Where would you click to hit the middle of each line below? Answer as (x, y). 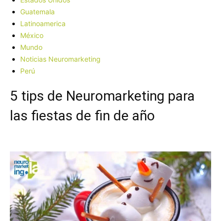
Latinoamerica (43, 23)
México (32, 35)
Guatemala (37, 12)
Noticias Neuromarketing (60, 59)
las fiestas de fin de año (82, 115)
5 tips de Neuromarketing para (102, 96)
